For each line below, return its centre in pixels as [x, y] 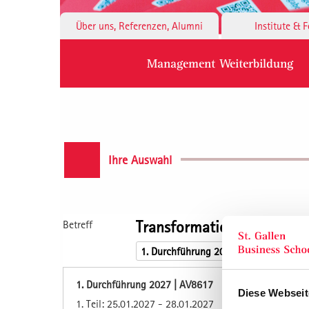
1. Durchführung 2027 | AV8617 [144, 284]
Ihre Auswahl [140, 159]
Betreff [78, 224]
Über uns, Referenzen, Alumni [139, 25]
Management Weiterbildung [220, 63]
